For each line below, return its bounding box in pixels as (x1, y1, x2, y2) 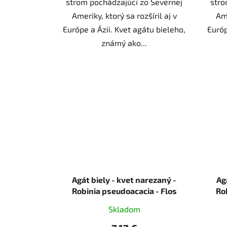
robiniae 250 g (97, 197, 151, 207)
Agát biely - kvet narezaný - (72, 174, 177, 184)
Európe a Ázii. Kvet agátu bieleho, (63, 24, 186, 34)
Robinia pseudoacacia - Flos (71, 185, 177, 196)
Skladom (108, 204, 140, 214)
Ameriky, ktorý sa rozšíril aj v (71, 11, 177, 21)
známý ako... (101, 38, 147, 48)
